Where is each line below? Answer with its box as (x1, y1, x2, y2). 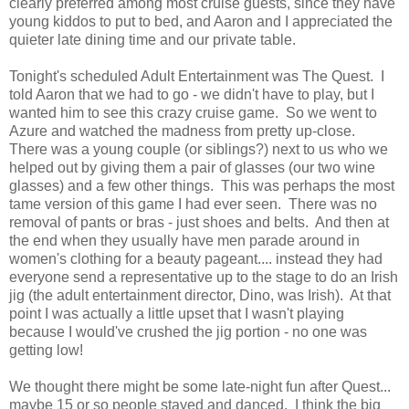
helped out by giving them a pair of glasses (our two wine (9, 159, 375, 175)
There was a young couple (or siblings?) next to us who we (9, 141, 388, 157)
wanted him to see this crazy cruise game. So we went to (9, 104, 377, 121)
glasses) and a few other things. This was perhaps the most (9, 177, 394, 194)
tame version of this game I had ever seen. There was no (9, 195, 377, 212)
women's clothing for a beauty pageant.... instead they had (9, 250, 383, 267)
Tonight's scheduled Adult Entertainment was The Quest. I (9, 68, 384, 84)
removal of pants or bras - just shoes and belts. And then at (9, 214, 389, 230)
